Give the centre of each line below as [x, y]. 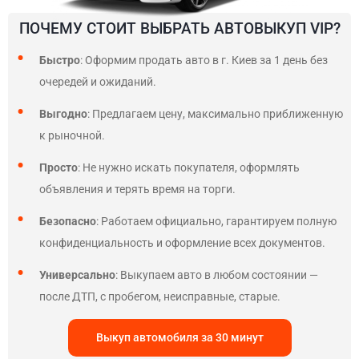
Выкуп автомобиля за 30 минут [179, 337]
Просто [58, 167]
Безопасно [68, 221]
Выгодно [63, 114]
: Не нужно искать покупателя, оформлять [189, 167]
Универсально [77, 275]
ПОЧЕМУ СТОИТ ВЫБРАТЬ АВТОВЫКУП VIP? [179, 28]
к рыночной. [73, 135]
